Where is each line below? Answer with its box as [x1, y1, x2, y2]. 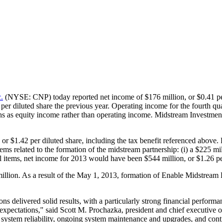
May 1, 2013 [77, 170, 117, 179]
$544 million [144, 154, 184, 163]
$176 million [145, 92, 184, 101]
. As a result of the [18, 170, 77, 179]
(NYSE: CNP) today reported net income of [3, 92, 145, 101]
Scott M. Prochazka [60, 205, 121, 214]
